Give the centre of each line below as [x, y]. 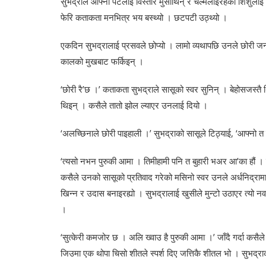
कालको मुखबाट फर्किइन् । [102, 61]
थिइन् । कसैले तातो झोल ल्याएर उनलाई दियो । [134, 105]
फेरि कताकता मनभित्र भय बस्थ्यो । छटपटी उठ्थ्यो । [144, 18]
